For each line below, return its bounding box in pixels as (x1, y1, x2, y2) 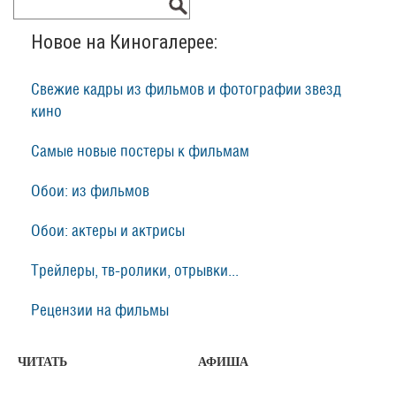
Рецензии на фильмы (31, 303, 169, 319)
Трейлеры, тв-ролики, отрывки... (31, 263, 239, 279)
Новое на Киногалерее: (31, 31, 217, 54)
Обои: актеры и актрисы (31, 224, 185, 240)
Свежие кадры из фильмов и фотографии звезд (31, 82, 341, 98)
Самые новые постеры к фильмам (31, 144, 249, 160)
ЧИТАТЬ (18, 355, 67, 369)
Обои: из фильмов (31, 184, 149, 200)
